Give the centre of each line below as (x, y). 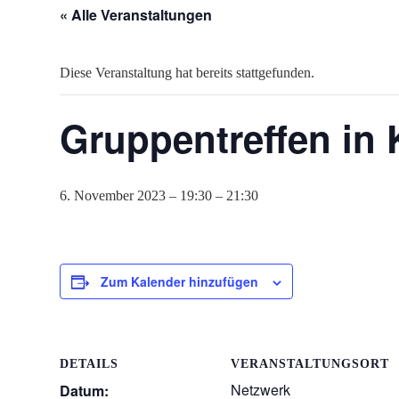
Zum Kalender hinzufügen (179, 281)
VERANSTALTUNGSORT (310, 364)
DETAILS (89, 364)
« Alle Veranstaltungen (136, 15)
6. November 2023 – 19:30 (136, 195)
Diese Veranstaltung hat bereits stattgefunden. (187, 73)
